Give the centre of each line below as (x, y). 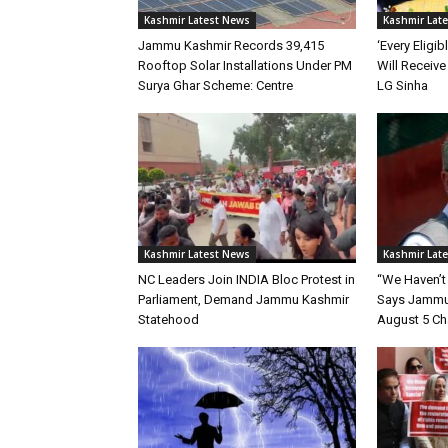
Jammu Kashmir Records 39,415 (231, 45)
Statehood (168, 319)
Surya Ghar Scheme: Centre (217, 85)
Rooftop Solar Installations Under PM (245, 65)
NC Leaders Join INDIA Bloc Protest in (246, 279)
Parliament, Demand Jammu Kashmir (243, 299)
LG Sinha (402, 85)
